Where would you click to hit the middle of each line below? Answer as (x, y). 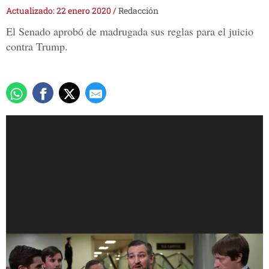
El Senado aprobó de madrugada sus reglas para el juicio (130, 32)
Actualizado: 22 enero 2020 (59, 11)
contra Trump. (37, 47)
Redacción (138, 11)
